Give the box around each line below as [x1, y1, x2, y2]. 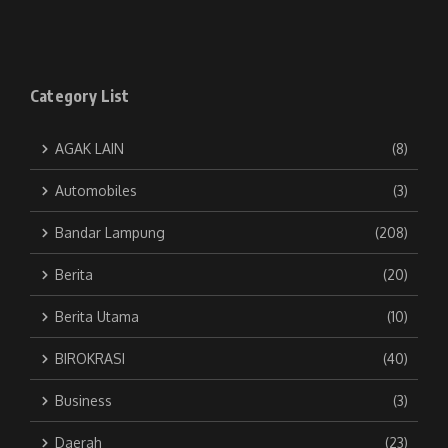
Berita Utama [55, 308, 139, 325]
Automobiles [55, 182, 137, 199]
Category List [30, 86, 130, 106]
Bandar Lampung [55, 224, 165, 241]
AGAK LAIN [55, 140, 124, 157]
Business [55, 392, 112, 409]
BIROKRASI [55, 350, 125, 367]
